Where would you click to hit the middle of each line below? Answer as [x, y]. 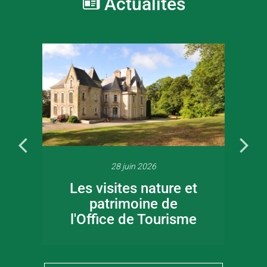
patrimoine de [133, 204]
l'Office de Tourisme [133, 219]
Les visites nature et [133, 188]
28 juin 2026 [133, 166]
